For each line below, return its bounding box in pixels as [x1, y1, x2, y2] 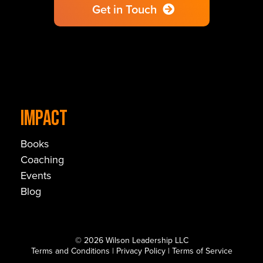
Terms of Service [171, 245, 232, 257]
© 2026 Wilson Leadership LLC [75, 234, 188, 246]
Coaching [20, 152, 64, 167]
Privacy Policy [116, 245, 166, 257]
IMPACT [20, 106, 68, 131]
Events [20, 168, 51, 183]
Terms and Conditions [31, 245, 110, 257]
